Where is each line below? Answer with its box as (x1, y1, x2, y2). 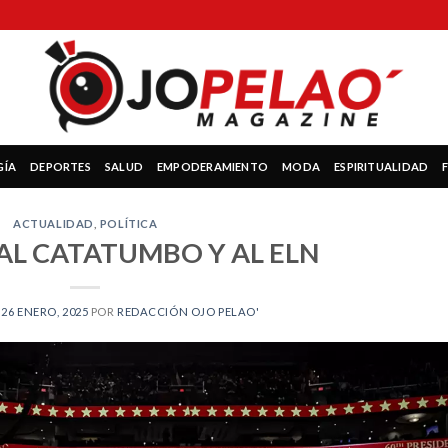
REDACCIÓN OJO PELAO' (117, 304, 260, 318)
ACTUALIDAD (13, 217, 94, 230)
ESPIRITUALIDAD (334, 159, 429, 173)
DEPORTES (30, 159, 91, 173)
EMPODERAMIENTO (157, 159, 269, 173)
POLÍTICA (99, 217, 158, 230)
